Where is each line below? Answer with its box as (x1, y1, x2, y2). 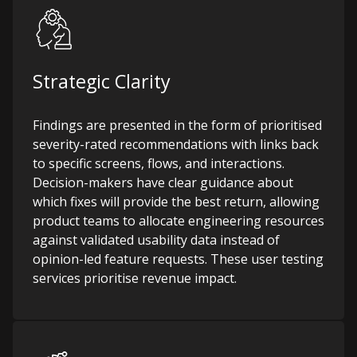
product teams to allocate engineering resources (33, 212, 324, 229)
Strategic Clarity (33, 69, 171, 94)
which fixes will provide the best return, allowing (33, 193, 320, 210)
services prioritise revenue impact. (33, 269, 237, 287)
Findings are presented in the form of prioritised (33, 116, 322, 134)
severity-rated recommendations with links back (33, 135, 319, 153)
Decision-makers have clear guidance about (33, 174, 293, 191)
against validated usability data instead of (33, 231, 280, 249)
